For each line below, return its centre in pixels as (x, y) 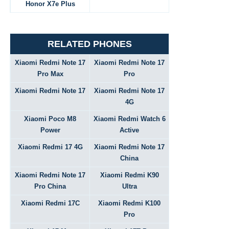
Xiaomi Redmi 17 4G (50, 147)
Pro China (50, 186)
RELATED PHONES (89, 44)
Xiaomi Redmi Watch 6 (129, 119)
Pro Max (50, 74)
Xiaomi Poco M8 (50, 119)
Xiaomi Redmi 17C (50, 203)
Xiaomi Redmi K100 (129, 203)
